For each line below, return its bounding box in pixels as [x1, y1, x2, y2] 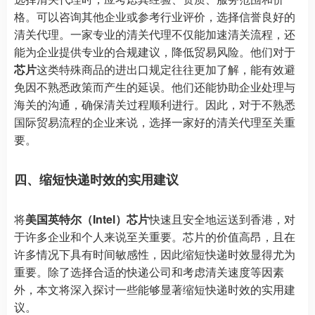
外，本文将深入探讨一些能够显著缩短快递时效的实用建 [14, 281, 295, 297]
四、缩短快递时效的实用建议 [14, 170, 179, 188]
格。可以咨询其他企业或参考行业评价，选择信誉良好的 [14, 8, 295, 25]
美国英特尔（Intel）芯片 [25, 211, 149, 227]
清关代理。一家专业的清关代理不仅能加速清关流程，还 [14, 26, 295, 42]
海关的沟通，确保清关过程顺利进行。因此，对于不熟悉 [14, 96, 295, 112]
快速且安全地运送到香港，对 [149, 211, 295, 227]
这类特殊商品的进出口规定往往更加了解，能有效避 [37, 61, 295, 77]
